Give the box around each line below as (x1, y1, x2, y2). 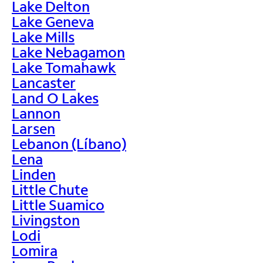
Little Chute (12, 180, 88, 198)
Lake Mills (12, 27, 75, 46)
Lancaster (12, 73, 76, 92)
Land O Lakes (12, 88, 99, 107)
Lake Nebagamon (12, 42, 125, 61)
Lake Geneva (12, 12, 94, 31)
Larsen (12, 119, 55, 137)
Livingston (12, 210, 80, 229)
